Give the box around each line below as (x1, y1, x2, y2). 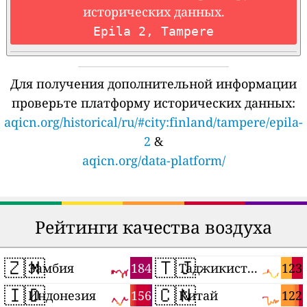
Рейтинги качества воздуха (35, 215, 272, 239)
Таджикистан (247, 260, 258, 277)
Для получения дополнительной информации (10, 75, 297, 93)
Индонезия (28, 287, 97, 304)
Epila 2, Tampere (93, 24, 214, 39)
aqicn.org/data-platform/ (82, 152, 225, 169)
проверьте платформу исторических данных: (12, 95, 295, 112)
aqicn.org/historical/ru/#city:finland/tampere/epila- (4, 114, 303, 131)
